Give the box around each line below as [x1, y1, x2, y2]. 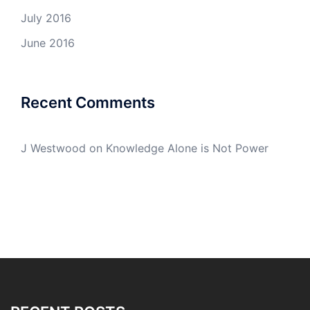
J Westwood [21, 141, 86, 156]
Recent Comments [21, 93, 155, 112]
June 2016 [21, 36, 75, 51]
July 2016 [21, 11, 71, 26]
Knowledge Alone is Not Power [106, 141, 268, 156]
